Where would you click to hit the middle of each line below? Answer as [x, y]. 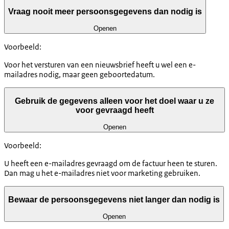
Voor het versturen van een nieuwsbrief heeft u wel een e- [100, 64]
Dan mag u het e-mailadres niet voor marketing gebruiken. [102, 173]
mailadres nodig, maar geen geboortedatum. [79, 74]
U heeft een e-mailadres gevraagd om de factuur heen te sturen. [111, 163]
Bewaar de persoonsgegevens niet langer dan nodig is [114, 200]
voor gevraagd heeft [114, 110]
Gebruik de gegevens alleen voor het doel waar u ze [114, 101]
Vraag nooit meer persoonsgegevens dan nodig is [105, 12]
